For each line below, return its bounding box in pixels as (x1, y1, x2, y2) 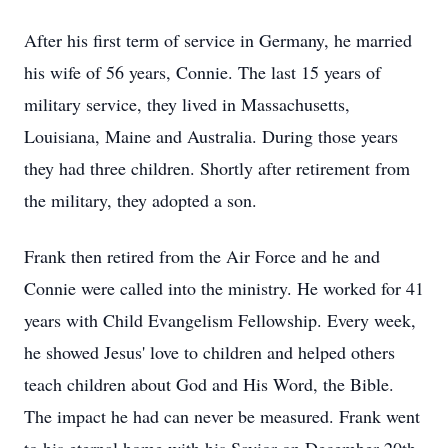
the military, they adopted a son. (24, 188, 257, 212)
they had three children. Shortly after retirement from (24, 156, 410, 180)
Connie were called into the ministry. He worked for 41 (24, 276, 424, 300)
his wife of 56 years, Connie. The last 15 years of (24, 60, 381, 84)
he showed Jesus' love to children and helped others (24, 340, 395, 364)
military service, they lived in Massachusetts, (24, 92, 350, 116)
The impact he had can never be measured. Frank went (24, 404, 420, 428)
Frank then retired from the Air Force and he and (24, 244, 380, 268)
